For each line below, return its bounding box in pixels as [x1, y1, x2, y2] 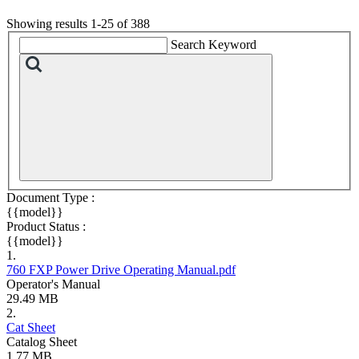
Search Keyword [171, 38, 256, 52]
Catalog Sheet [6, 335, 77, 349]
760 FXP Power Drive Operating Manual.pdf [6, 263, 236, 277]
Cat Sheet [6, 321, 55, 335]
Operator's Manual [6, 277, 100, 292]
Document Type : [6, 191, 95, 205]
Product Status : [6, 220, 86, 234]
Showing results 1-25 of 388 [6, 16, 150, 30]
